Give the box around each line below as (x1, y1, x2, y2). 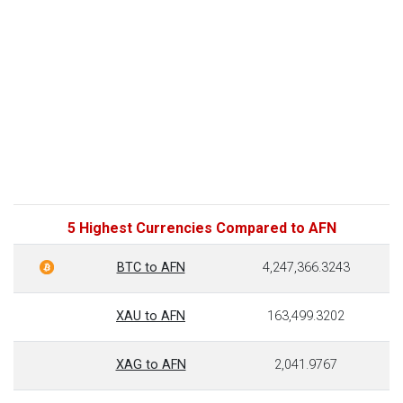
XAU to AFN (116, 309, 185, 324)
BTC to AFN (116, 260, 185, 275)
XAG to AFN (115, 357, 186, 372)
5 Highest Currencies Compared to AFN (67, 219, 336, 237)
